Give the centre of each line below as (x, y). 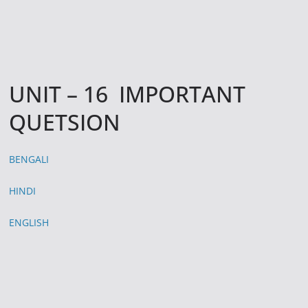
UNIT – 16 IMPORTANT (128, 93)
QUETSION (65, 122)
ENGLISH (29, 222)
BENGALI (29, 159)
